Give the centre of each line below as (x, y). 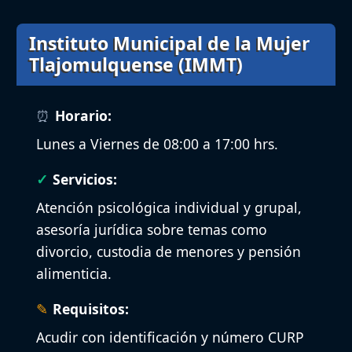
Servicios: (85, 179)
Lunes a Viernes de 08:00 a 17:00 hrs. (157, 143)
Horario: (84, 115)
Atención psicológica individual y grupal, (169, 207)
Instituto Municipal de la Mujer (169, 44)
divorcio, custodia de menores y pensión (169, 251)
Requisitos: (91, 308)
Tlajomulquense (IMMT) (136, 65)
